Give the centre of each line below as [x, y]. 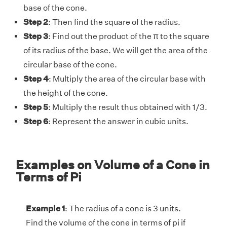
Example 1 [45, 209]
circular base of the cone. [70, 65]
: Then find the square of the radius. [114, 22]
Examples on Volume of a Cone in [113, 165]
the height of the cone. [66, 93]
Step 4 [36, 79]
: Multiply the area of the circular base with [127, 79]
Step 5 [36, 107]
